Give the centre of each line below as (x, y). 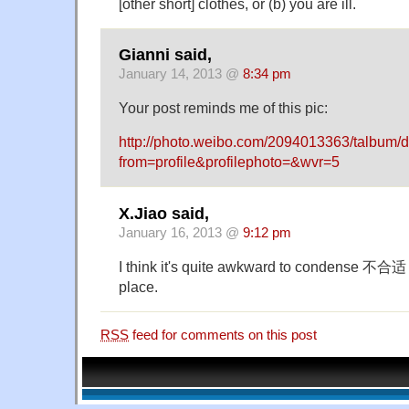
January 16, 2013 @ (181, 232)
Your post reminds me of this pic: (223, 108)
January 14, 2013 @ (181, 74)
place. (138, 286)
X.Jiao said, (164, 213)
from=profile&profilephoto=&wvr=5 (229, 162)
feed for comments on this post (223, 335)
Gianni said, (165, 55)
